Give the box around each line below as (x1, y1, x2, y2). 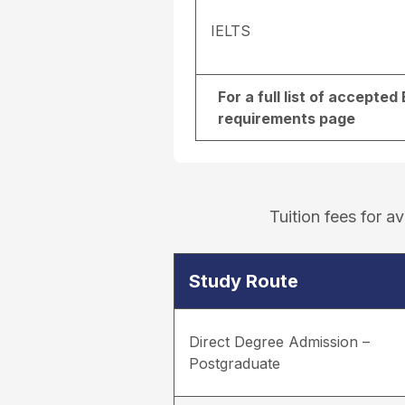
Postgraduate (189, 354, 280, 373)
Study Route (189, 270, 298, 293)
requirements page (218, 109, 355, 128)
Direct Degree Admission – (189, 333, 370, 352)
